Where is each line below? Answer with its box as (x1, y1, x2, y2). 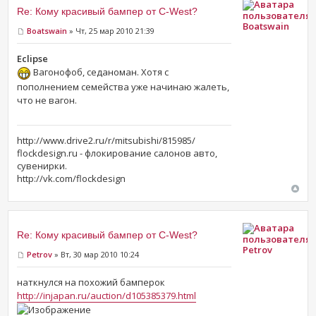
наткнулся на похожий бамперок (17, 276, 166, 289)
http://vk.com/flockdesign (17, 171, 126, 185)
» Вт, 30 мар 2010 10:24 (52, 248, 140, 260)
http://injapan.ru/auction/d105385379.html (17, 289, 197, 303)
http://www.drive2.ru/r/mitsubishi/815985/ (17, 133, 196, 147)
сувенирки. (17, 159, 68, 172)
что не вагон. (17, 93, 78, 107)
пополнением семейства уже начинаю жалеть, (17, 80, 230, 93)
